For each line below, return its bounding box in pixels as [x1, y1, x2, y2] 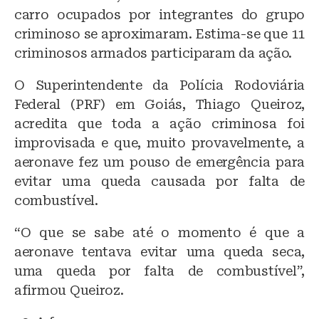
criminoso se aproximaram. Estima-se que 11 [14, 26, 305, 41]
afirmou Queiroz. [14, 282, 124, 298]
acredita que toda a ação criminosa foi [14, 115, 305, 131]
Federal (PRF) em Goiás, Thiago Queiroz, [14, 96, 305, 112]
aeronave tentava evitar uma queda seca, [14, 244, 305, 259]
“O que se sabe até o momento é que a [14, 224, 305, 240]
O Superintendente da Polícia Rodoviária [14, 77, 305, 93]
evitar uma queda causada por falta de [14, 173, 305, 189]
